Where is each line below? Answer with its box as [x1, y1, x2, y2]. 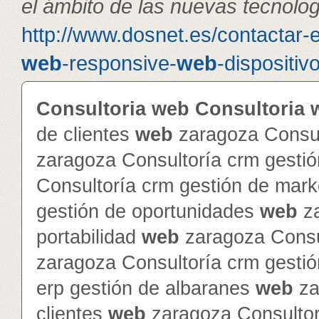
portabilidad [36, 226, 142, 248]
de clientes [36, 124, 135, 145]
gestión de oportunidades [36, 201, 260, 222]
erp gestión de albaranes [36, 278, 256, 299]
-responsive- [62, 51, 177, 75]
